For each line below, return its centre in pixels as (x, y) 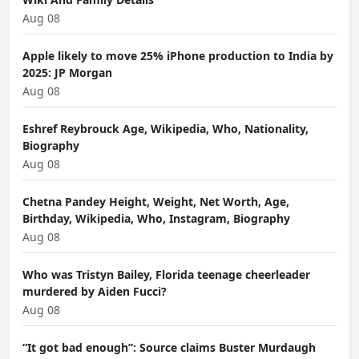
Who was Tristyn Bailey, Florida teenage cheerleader (166, 274)
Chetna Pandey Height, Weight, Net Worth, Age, (156, 202)
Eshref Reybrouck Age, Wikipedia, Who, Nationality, (165, 129)
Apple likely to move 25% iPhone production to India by (178, 56)
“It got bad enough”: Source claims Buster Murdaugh (169, 347)
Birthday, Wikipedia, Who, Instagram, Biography (156, 218)
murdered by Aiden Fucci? (95, 291)
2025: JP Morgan (67, 73)
